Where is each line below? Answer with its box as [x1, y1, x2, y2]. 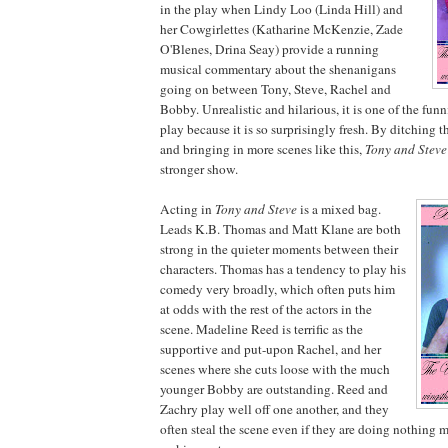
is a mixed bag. [297, 199, 381, 218]
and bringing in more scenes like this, [160, 139, 365, 158]
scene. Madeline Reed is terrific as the [160, 319, 363, 338]
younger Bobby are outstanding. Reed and [160, 379, 388, 398]
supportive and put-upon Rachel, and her [160, 339, 381, 358]
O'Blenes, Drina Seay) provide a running [160, 39, 379, 58]
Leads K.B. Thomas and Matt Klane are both [160, 219, 401, 238]
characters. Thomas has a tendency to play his [160, 259, 406, 278]
